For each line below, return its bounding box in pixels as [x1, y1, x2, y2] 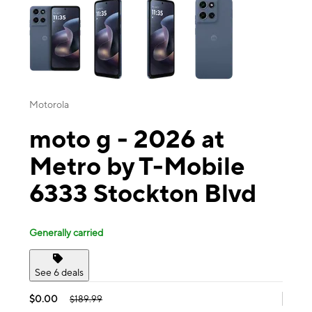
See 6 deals [35, 266, 84, 278]
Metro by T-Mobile [29, 151, 245, 181]
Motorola [29, 99, 69, 111]
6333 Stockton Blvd [29, 178, 256, 208]
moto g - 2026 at [29, 124, 224, 154]
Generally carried [29, 226, 103, 238]
